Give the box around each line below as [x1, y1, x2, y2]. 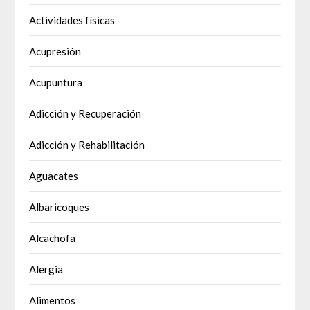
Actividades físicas [29, 14, 116, 27]
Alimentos [29, 294, 76, 307]
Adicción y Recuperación [29, 107, 142, 120]
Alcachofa [29, 232, 76, 245]
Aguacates [29, 170, 79, 183]
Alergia [29, 263, 64, 276]
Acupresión [29, 45, 82, 58]
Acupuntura [29, 76, 83, 89]
